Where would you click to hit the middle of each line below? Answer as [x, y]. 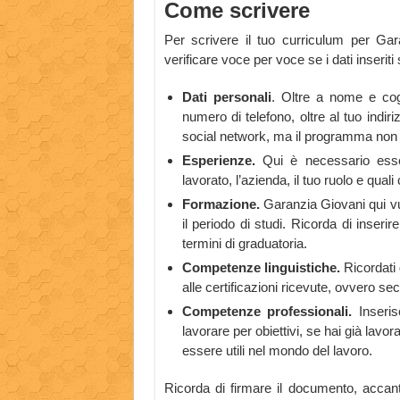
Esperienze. [218, 161]
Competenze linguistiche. [261, 268]
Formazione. [221, 204]
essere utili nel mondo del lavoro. [277, 351]
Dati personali [226, 97]
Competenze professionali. [267, 312]
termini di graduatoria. [244, 244]
